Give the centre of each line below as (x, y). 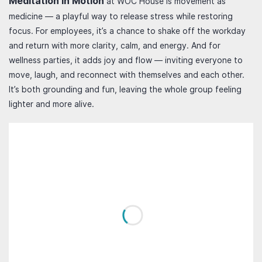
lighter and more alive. (51, 104)
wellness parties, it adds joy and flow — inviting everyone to (126, 60)
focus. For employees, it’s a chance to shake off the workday (127, 31)
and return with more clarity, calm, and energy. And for (115, 45)
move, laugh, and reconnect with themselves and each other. (127, 75)
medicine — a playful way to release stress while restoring (121, 16)
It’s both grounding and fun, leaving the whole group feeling (125, 89)
